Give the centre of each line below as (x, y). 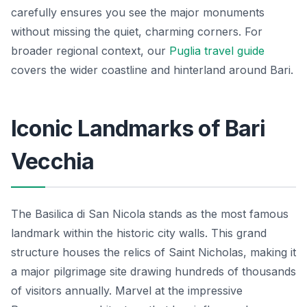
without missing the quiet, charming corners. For (137, 31)
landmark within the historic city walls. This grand (139, 233)
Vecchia (53, 161)
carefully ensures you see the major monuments (138, 12)
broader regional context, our (90, 50)
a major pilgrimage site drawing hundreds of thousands (153, 271)
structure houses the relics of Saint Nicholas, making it (153, 252)
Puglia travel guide (217, 50)
